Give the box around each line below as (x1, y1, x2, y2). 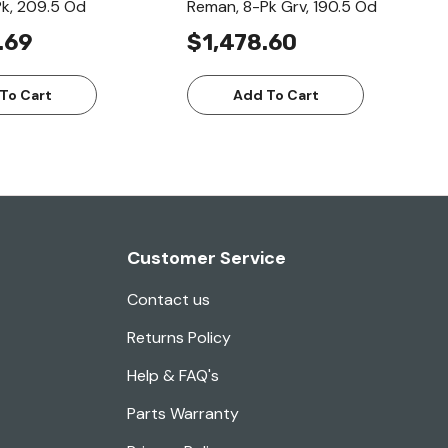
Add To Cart (232, 86, 319, 105)
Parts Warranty (127, 403, 239, 425)
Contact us (127, 289, 210, 311)
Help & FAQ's (127, 365, 219, 387)
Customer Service (127, 246, 286, 271)
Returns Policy (127, 327, 231, 349)
